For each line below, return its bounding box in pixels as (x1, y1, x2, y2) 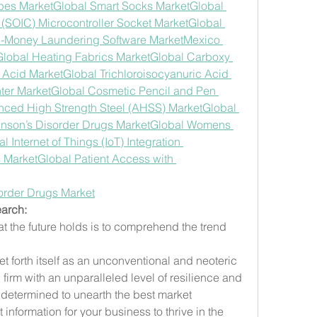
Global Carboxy (150, 49, 230, 64)
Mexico (183, 32, 220, 47)
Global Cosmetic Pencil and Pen (51, 83, 216, 98)
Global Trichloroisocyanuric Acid (63, 66, 229, 81)
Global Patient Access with (38, 151, 173, 166)
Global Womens (150, 117, 231, 132)
